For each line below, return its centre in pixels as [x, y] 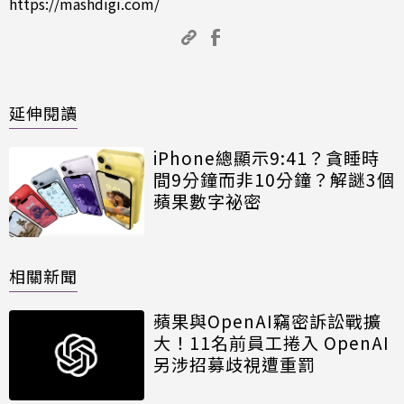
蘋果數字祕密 [207, 201]
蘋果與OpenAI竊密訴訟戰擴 [267, 321]
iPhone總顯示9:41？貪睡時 [266, 158]
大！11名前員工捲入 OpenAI [271, 343]
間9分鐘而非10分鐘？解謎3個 [274, 179]
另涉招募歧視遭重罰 [234, 364]
